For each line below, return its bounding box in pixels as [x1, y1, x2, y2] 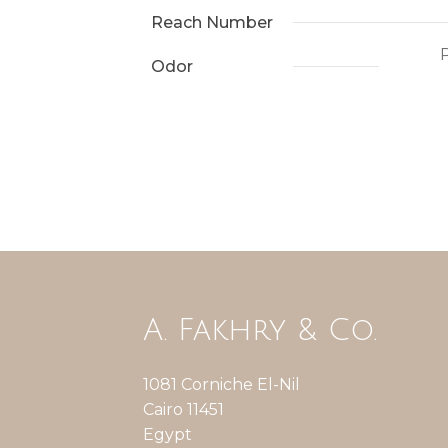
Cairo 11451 [142, 400, 224, 419]
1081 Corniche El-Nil [142, 375, 300, 394]
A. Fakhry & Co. [142, 314, 377, 347]
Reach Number [150, 13, 273, 32]
